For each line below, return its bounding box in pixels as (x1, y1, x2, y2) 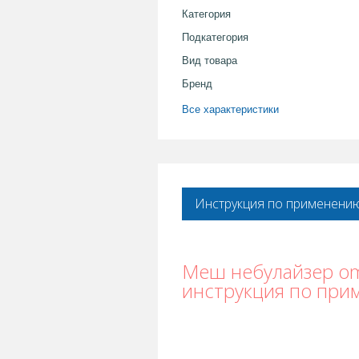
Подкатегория (182, 30, 248, 43)
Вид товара (182, 54, 237, 67)
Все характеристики (182, 103, 279, 115)
